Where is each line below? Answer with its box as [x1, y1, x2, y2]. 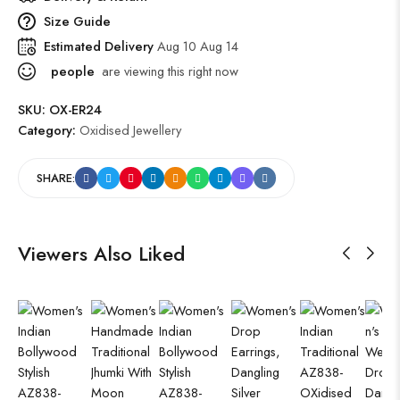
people [47, 62, 95, 81]
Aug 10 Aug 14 [157, 37, 238, 56]
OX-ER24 [49, 100, 102, 120]
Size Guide [44, 12, 111, 31]
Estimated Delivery [44, 37, 157, 56]
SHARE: [37, 170, 75, 187]
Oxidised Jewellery [79, 121, 181, 140]
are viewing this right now [95, 62, 238, 81]
